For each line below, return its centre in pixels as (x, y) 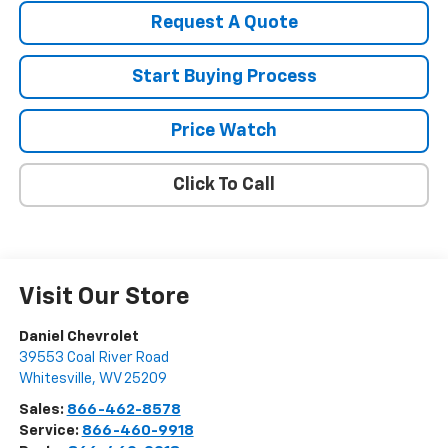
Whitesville (55, 378)
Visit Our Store (104, 296)
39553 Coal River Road (93, 357)
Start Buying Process (224, 76)
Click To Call (224, 184)
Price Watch (224, 130)
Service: (50, 430)
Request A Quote (224, 22)
